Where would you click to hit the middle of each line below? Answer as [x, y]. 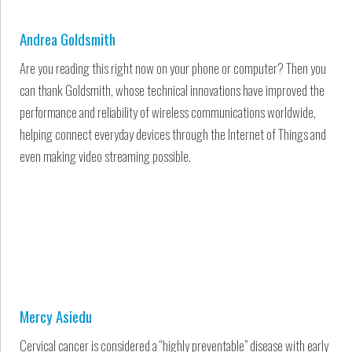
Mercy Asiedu [56, 315]
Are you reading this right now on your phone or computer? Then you [173, 68]
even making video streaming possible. [105, 156]
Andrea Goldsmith [68, 38]
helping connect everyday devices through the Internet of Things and [173, 134]
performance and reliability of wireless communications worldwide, [168, 112]
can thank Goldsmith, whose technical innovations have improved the [172, 90]
